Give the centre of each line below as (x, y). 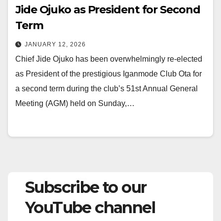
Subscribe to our (86, 187)
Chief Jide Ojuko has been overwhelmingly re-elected (109, 59)
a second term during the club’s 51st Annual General (107, 89)
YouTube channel (90, 207)
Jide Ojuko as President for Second (108, 10)
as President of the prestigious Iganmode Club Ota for (109, 74)
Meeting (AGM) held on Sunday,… (75, 103)
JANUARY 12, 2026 (55, 44)
